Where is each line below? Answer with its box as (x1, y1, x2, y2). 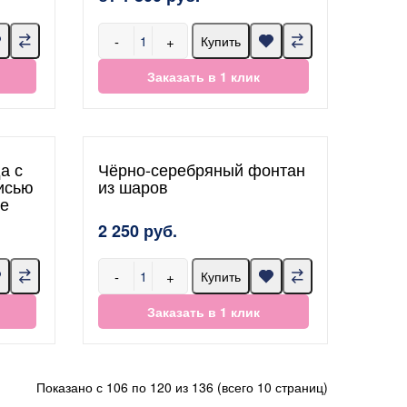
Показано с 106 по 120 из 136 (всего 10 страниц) (36, 378, 328, 396)
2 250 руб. (98, 219, 177, 243)
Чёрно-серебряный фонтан (98, 157, 305, 181)
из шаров (98, 174, 168, 198)
